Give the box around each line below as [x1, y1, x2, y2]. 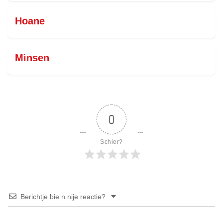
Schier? [100, 138, 123, 146]
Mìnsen [15, 52, 49, 64]
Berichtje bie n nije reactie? [20, 193, 106, 201]
